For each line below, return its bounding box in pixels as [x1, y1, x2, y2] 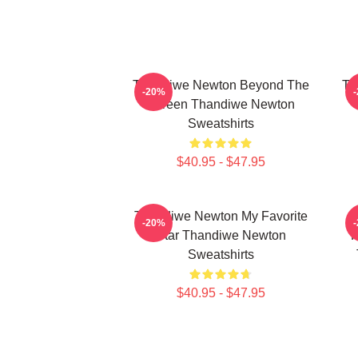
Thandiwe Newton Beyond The [132, 78, 309, 92]
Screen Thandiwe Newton [146, 97, 295, 111]
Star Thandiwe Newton [155, 229, 286, 242]
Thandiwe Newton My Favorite [133, 209, 308, 223]
